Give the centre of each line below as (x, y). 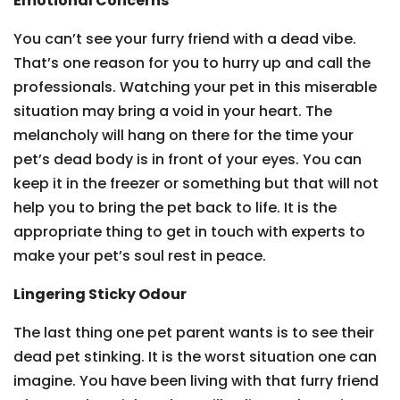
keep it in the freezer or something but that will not (196, 183)
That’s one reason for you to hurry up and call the (192, 63)
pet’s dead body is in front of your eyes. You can (187, 159)
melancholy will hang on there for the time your (183, 135)
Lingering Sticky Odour (100, 294)
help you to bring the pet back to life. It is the (175, 208)
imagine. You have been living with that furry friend (196, 381)
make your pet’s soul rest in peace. (140, 256)
